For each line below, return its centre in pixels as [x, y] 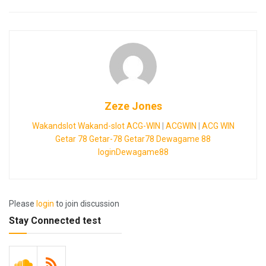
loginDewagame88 [133, 152]
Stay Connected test [55, 220]
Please [23, 203]
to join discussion [87, 203]
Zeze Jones [133, 106]
